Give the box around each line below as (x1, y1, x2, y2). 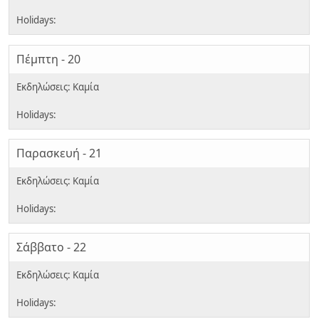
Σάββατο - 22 (16, 239, 86, 256)
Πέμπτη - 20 (16, 51, 80, 67)
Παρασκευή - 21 (16, 145, 102, 162)
